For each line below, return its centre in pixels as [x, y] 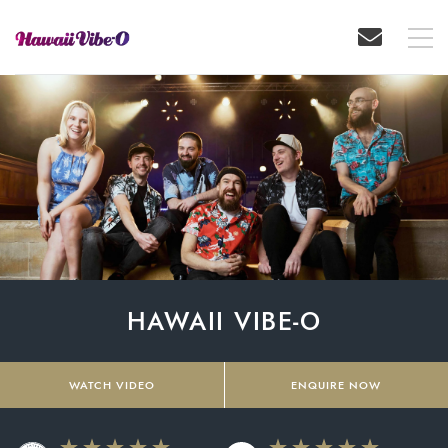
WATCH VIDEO [111, 384]
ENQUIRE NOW [336, 384]
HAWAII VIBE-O [224, 320]
